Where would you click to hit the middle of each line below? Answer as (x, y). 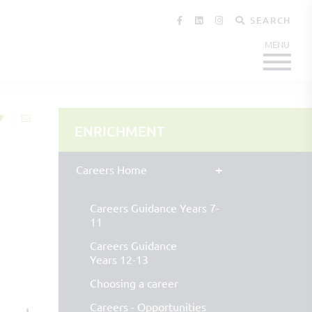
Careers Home (111, 169)
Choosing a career (134, 283)
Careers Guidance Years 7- (154, 208)
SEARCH (270, 20)
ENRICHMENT (119, 131)
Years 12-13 (119, 259)
